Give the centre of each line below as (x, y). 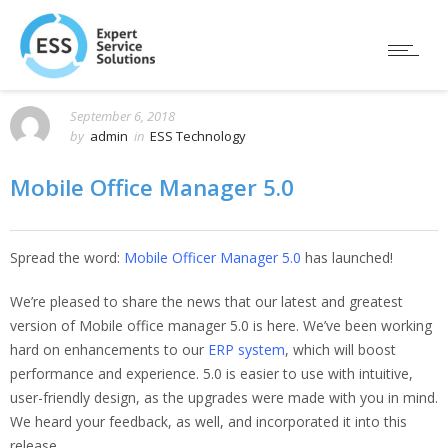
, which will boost (340, 349)
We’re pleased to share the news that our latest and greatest (206, 301)
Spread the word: (65, 257)
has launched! (347, 257)
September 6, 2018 (122, 116)
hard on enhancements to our (107, 349)
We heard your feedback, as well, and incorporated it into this (208, 421)
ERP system (246, 349)
